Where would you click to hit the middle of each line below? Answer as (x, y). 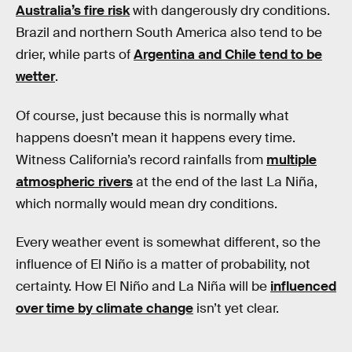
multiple (291, 159)
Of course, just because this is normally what (152, 115)
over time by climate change (104, 309)
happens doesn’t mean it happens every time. (156, 137)
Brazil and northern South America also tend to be (169, 32)
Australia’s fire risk (73, 10)
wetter (35, 76)
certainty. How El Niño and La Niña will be (143, 287)
